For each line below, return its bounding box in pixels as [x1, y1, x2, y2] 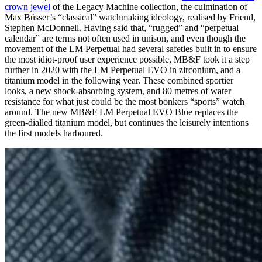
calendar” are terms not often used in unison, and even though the [5, 33, 246, 44]
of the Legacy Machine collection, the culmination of [50, 2, 247, 12]
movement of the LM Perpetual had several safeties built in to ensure [5, 44, 257, 54]
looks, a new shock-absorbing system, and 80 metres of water [5, 86, 231, 96]
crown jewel [5, 2, 50, 12]
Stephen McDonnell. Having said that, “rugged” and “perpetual [5, 23, 239, 33]
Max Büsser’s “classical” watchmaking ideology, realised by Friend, [5, 12, 256, 23]
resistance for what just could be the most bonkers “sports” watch [5, 96, 244, 107]
